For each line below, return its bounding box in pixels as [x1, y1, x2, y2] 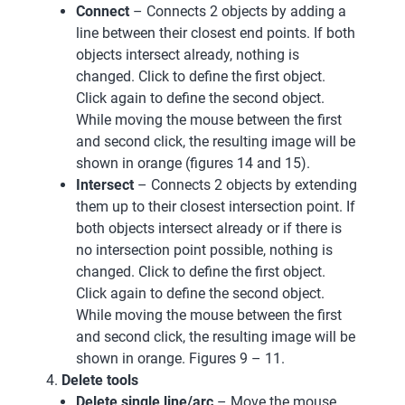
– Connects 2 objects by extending [134, 175, 357, 193]
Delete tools [61, 371, 138, 389]
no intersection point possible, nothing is [76, 240, 333, 259]
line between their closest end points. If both [76, 24, 355, 42]
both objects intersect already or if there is [76, 219, 342, 237]
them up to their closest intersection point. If [76, 197, 355, 215]
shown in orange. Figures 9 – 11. [76, 349, 285, 367]
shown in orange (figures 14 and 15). [76, 154, 310, 172]
